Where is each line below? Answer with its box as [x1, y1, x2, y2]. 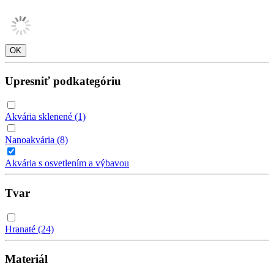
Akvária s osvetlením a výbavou [5, 158, 129, 169]
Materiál [5, 252, 48, 265]
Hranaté [5, 223, 38, 234]
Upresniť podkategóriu [5, 74, 121, 87]
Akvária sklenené [5, 111, 75, 122]
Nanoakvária [5, 135, 57, 146]
